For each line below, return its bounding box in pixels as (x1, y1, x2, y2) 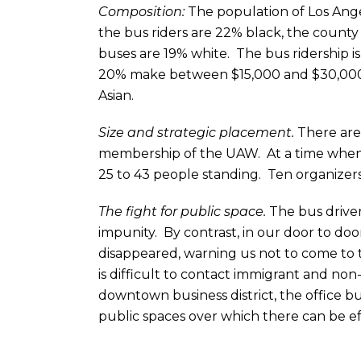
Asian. (98, 88, 134, 103)
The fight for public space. (98, 204, 266, 219)
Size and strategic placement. (98, 125, 294, 140)
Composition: (98, 4, 188, 19)
